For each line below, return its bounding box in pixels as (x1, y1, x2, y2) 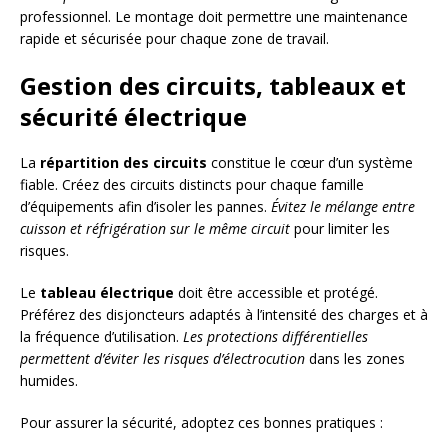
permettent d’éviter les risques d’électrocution (20, 349, 305, 369)
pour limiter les (290, 219, 390, 239)
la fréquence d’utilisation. (20, 327, 183, 347)
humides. (20, 371, 78, 391)
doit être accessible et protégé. (174, 283, 378, 303)
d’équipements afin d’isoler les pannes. (20, 197, 271, 217)
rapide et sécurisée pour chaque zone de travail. (20, 29, 329, 49)
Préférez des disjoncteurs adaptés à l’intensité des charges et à (20, 305, 428, 325)
